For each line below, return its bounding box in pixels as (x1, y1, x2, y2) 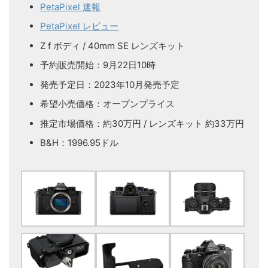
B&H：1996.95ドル (40, 137, 118, 149)
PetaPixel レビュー (40, 20, 118, 32)
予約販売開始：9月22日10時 (40, 59, 156, 71)
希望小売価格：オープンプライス (40, 98, 175, 110)
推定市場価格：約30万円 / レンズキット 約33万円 (40, 117, 244, 129)
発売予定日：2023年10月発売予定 (40, 78, 179, 90)
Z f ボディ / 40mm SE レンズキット (40, 39, 185, 51)
